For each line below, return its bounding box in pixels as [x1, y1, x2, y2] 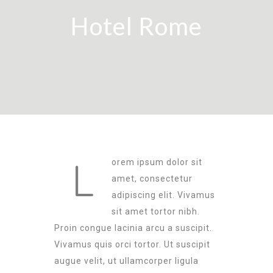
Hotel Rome [71, 12, 202, 41]
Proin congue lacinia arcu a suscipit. [54, 223, 212, 233]
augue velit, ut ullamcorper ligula [54, 256, 199, 266]
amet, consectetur [112, 174, 193, 184]
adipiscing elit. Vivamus [112, 190, 215, 200]
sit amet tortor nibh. [112, 207, 200, 217]
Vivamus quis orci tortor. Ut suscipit [54, 239, 210, 250]
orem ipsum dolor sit [112, 157, 202, 168]
